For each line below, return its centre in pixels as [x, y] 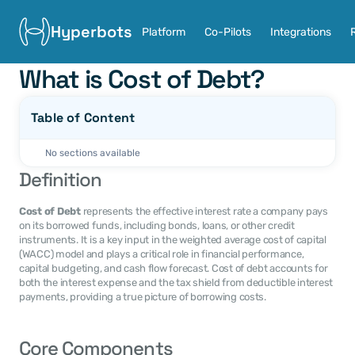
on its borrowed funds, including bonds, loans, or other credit [157, 225]
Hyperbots [92, 32]
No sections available [93, 153]
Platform [164, 32]
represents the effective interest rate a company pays [204, 211]
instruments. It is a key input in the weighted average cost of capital [173, 240]
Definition [61, 179]
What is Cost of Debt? [142, 79]
